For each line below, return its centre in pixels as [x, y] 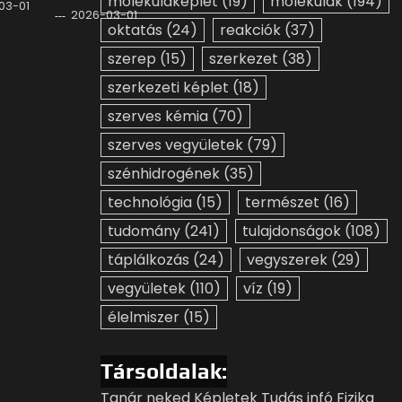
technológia [150, 202]
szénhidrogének [164, 174]
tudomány [144, 231]
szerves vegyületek [175, 145]
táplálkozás [149, 260]
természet [282, 202]
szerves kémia [158, 116]
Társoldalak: [164, 371]
